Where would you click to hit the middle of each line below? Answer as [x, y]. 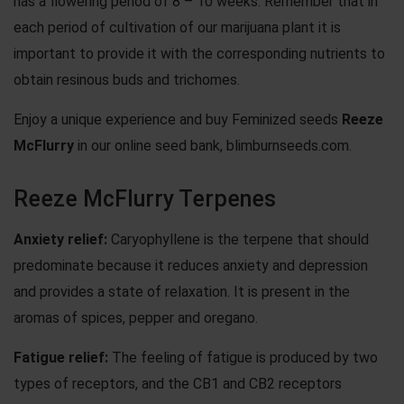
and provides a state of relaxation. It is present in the [182, 291]
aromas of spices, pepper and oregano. [136, 317]
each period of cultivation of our [117, 27]
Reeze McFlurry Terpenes [145, 198]
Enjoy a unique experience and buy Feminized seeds [178, 119]
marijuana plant [268, 27]
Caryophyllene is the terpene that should [238, 239]
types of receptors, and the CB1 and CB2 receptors [178, 383]
